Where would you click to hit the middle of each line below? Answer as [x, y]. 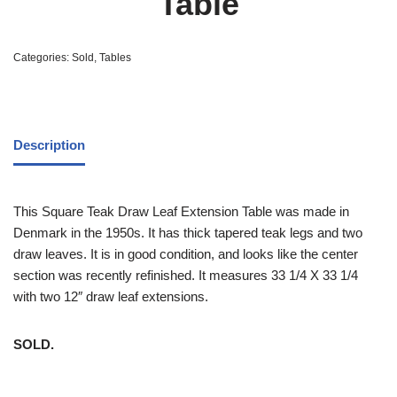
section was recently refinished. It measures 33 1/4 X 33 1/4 [186, 275]
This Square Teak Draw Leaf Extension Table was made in [181, 211]
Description [49, 145]
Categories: [43, 57]
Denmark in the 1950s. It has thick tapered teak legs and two [188, 232]
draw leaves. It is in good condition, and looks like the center [186, 253]
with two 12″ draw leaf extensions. [111, 296]
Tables [115, 57]
